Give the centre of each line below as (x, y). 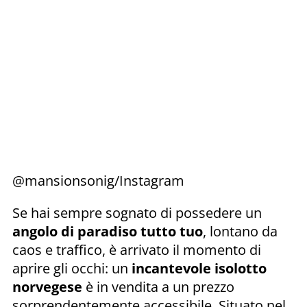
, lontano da (240, 231)
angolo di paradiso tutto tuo (108, 231)
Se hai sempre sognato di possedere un (137, 212)
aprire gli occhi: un (72, 268)
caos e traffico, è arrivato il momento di (137, 249)
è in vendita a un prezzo (158, 286)
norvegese (47, 286)
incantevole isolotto (199, 268)
